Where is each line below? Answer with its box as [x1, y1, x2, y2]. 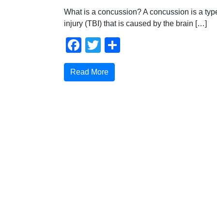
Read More [70, 67, 108, 76]
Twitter [101, 36, 147, 54]
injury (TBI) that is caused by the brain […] [64, 19, 207, 28]
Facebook [81, 36, 150, 54]
